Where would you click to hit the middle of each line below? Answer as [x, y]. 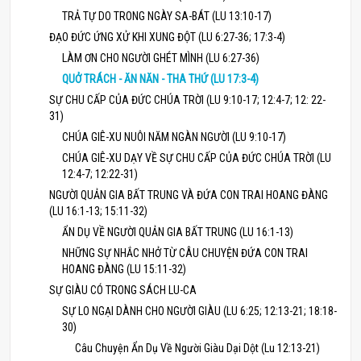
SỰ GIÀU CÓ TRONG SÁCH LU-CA [123, 290]
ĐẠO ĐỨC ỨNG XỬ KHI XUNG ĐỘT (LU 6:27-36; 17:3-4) [167, 37]
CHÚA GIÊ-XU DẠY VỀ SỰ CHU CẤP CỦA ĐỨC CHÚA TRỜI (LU [197, 158]
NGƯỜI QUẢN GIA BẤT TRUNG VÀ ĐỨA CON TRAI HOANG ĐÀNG [189, 195]
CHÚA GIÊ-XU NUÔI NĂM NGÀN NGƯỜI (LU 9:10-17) [174, 137]
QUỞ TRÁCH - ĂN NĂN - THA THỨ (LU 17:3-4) [160, 79]
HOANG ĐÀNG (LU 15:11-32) [124, 269]
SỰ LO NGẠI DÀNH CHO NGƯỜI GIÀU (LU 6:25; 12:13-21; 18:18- [199, 311]
